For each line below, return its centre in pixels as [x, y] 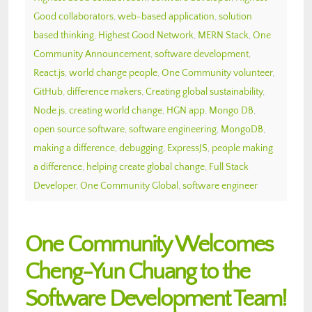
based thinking [64, 35]
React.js [49, 73]
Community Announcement [92, 54]
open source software [79, 129]
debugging [141, 148]
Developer [55, 186]
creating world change [116, 110]
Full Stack [229, 167]
